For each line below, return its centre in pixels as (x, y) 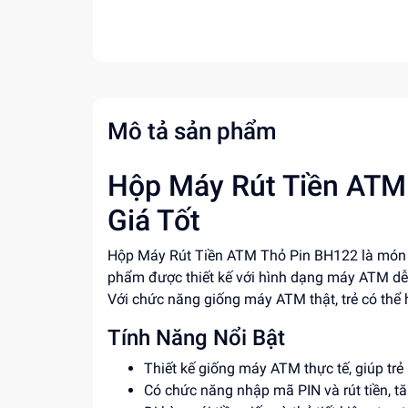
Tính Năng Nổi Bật (196, 338)
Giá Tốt (154, 220)
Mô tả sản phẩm (192, 131)
